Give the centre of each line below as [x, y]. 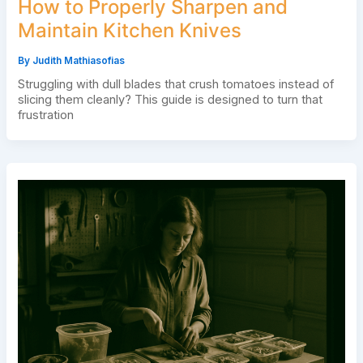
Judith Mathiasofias [78, 60]
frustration [45, 115]
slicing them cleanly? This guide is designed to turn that [170, 100]
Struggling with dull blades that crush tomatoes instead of [175, 85]
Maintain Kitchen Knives [129, 31]
